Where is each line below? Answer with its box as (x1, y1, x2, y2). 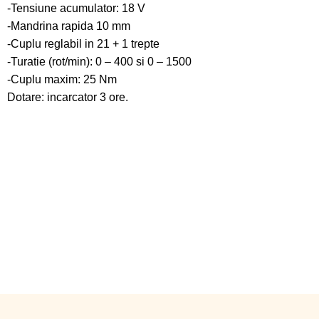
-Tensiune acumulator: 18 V (7, 1, 145, 14)
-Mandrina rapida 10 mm (7, 19, 130, 32)
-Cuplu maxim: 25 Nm (7, 73, 117, 85)
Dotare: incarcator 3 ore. (7, 90, 128, 103)
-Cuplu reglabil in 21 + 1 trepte (7, 37, 159, 50)
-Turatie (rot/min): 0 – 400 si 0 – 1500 (7, 55, 192, 68)
